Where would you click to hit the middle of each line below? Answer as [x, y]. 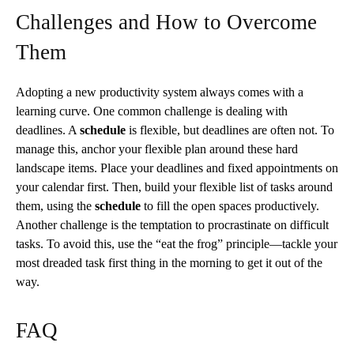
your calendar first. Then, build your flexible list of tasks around [174, 186]
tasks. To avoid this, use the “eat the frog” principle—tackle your [177, 243]
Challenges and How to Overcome [166, 22]
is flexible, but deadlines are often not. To [230, 130]
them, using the [55, 205]
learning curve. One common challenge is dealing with [152, 111]
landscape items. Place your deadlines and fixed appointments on [177, 168]
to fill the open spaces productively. [230, 205]
